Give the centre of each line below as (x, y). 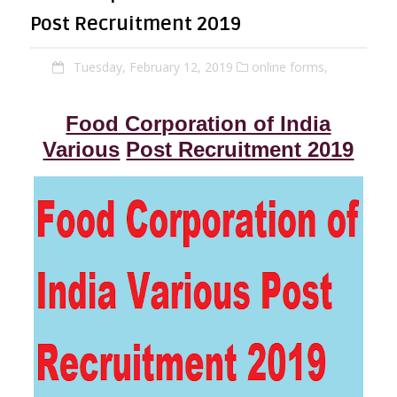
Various (82, 150)
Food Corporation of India (198, 124)
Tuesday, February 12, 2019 (153, 67)
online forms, (289, 67)
